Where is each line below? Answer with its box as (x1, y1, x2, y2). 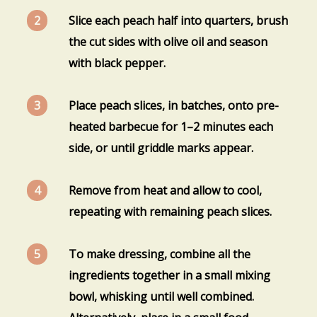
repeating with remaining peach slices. (69, 203, 272, 219)
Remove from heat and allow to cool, (69, 182, 263, 198)
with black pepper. (69, 54, 166, 71)
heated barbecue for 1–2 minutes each (69, 118, 274, 134)
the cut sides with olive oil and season (69, 33, 268, 50)
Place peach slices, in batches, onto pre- (69, 97, 279, 113)
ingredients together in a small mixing (69, 267, 271, 283)
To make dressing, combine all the (69, 246, 251, 262)
